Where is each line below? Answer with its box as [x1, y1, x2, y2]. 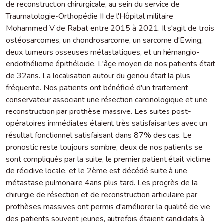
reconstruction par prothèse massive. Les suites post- [6, 106, 191, 117]
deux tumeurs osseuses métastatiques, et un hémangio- [6, 46, 200, 57]
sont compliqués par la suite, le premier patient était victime [6, 153, 211, 165]
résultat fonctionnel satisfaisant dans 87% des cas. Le [6, 129, 192, 141]
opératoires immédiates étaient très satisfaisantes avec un [6, 117, 207, 129]
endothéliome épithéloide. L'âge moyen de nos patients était [6, 58, 215, 69]
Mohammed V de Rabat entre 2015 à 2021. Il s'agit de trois [6, 22, 214, 34]
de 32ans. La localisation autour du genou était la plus [6, 70, 190, 81]
